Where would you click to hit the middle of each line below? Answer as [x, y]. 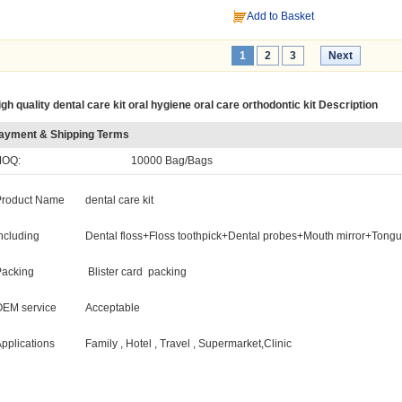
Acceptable [113, 308]
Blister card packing [137, 272]
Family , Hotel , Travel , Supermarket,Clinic [188, 344]
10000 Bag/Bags [172, 161]
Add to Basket [281, 16]
